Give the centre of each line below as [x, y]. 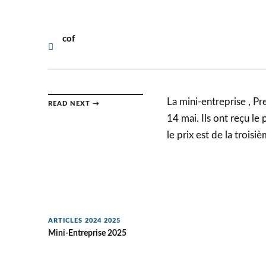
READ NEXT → [74, 104]
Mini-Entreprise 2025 [87, 233]
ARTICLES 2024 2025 [84, 221]
